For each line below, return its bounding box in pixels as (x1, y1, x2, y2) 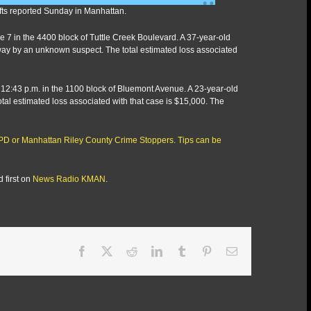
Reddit (137, 245, 167, 256)
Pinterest (212, 245, 250, 256)
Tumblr (187, 245, 219, 256)
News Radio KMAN (33, 174, 106, 184)
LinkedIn (162, 245, 203, 256)
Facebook (87, 245, 131, 256)
